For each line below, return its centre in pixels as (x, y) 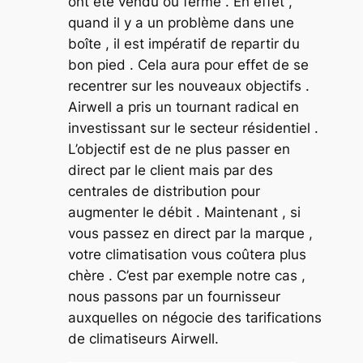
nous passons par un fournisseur (174, 296)
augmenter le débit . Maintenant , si (184, 212)
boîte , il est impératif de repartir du (184, 43)
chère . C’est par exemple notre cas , (186, 275)
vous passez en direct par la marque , (190, 233)
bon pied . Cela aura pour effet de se (188, 64)
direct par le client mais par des (170, 170)
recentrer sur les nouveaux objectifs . (188, 85)
